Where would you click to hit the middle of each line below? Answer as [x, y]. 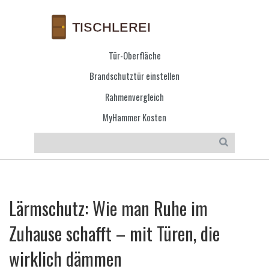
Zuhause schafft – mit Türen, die [114, 233]
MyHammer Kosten [134, 118]
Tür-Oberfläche [134, 56]
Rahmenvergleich [134, 97]
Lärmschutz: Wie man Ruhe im [108, 208]
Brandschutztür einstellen [134, 76]
